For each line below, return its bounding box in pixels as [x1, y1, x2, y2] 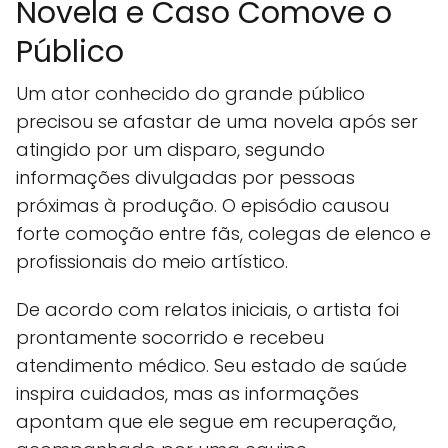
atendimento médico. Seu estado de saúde [16, 353, 407, 379]
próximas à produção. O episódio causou [16, 193, 389, 219]
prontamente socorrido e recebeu [16, 325, 324, 351]
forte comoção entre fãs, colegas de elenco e [16, 221, 431, 247]
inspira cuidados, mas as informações [16, 381, 359, 407]
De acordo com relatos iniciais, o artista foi [16, 297, 399, 323]
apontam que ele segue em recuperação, [16, 409, 396, 435]
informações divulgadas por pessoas [16, 165, 355, 191]
